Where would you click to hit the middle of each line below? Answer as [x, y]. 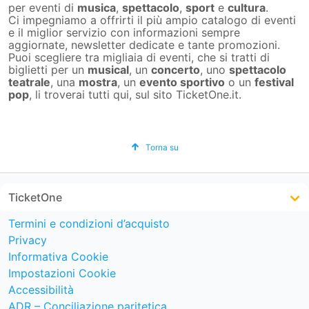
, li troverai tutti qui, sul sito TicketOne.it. [135, 94]
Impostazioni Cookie [62, 273]
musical [108, 69]
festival [274, 82]
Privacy [28, 240]
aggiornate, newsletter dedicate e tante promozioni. [144, 44]
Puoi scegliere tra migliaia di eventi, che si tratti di [139, 57]
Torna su [162, 147]
